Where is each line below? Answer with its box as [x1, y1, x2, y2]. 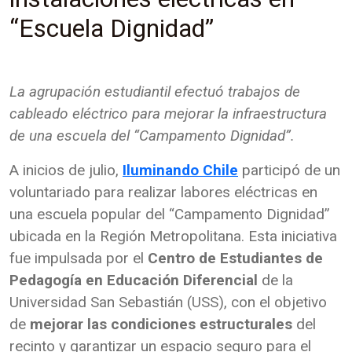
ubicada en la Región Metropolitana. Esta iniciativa [9, 227, 337, 246]
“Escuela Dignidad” [9, 13, 214, 44]
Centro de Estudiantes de [148, 249, 323, 268]
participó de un [242, 161, 340, 180]
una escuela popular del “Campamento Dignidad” [9, 205, 330, 224]
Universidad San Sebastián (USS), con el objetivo [9, 293, 327, 312]
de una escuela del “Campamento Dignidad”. [9, 126, 295, 145]
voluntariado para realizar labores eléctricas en [9, 183, 317, 202]
